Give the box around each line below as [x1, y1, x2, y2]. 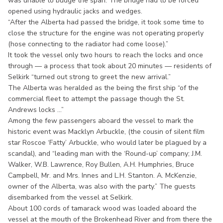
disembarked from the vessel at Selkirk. [8, 192, 133, 202]
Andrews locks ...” [8, 105, 64, 114]
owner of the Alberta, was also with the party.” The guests [8, 181, 196, 191]
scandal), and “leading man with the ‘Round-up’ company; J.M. [8, 148, 202, 158]
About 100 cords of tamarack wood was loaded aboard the [8, 203, 197, 213]
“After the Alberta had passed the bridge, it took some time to [8, 17, 204, 27]
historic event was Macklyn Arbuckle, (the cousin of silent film [8, 126, 205, 136]
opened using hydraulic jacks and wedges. [8, 6, 142, 16]
